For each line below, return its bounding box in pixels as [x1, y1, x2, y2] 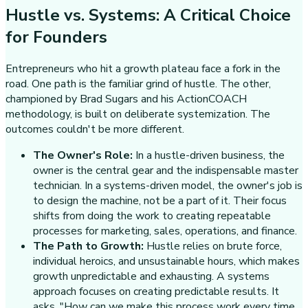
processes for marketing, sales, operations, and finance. [33, 223, 297, 239]
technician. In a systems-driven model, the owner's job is [33, 178, 302, 194]
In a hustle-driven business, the [133, 148, 285, 164]
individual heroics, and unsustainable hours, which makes [33, 254, 300, 269]
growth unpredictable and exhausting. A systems [33, 269, 269, 285]
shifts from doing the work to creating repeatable [33, 208, 271, 224]
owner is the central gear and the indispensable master [33, 163, 298, 179]
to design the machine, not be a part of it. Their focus [33, 193, 287, 209]
